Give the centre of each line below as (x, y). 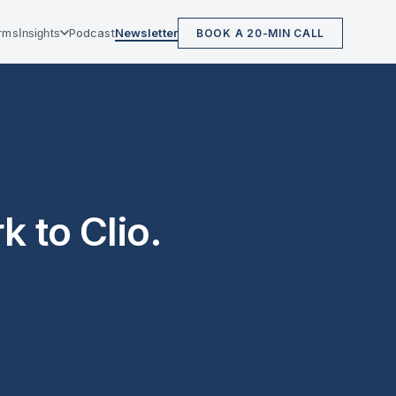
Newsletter (146, 32)
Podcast (91, 32)
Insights (39, 33)
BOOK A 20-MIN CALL (260, 33)
